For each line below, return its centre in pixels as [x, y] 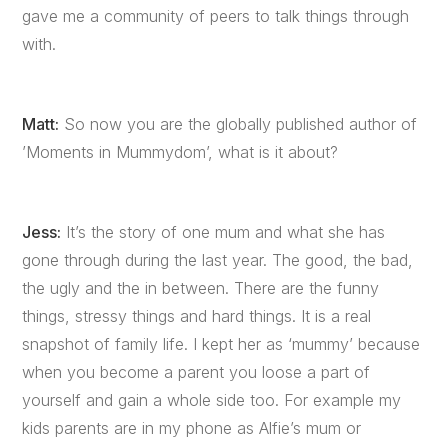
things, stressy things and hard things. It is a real [197, 316]
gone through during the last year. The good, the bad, [218, 260]
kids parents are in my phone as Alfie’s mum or [192, 428]
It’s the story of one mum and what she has [223, 232]
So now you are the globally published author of [238, 124]
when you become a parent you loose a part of [196, 372]
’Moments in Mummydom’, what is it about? [180, 152]
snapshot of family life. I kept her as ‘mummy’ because [221, 344]
